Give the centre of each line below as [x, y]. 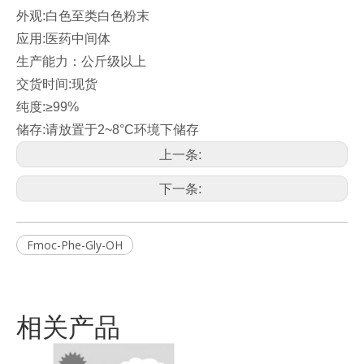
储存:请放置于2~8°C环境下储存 [108, 130]
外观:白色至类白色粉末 [83, 16]
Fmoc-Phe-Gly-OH [75, 245]
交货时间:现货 [57, 84]
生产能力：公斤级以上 [81, 62]
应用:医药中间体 [63, 39]
